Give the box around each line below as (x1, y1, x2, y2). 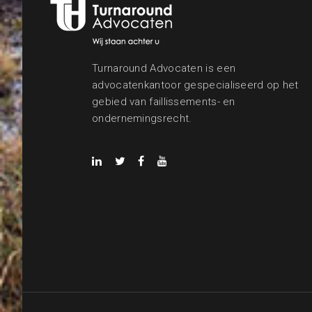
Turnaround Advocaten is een (92, 62, 236, 75)
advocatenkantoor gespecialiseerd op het (92, 79, 299, 92)
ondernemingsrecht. (92, 112, 192, 125)
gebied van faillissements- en (92, 95, 235, 109)
